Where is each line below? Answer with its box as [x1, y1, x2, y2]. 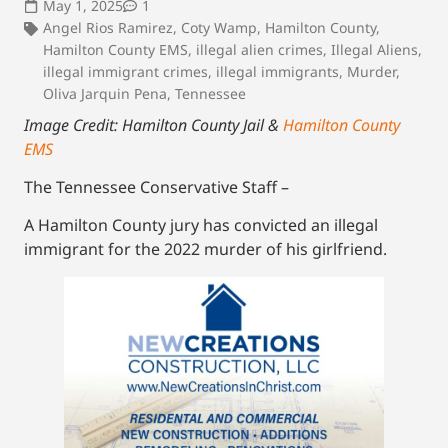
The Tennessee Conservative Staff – [24, 176, 289, 199]
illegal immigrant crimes [43, 61, 208, 81]
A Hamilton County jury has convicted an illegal [24, 214, 378, 237]
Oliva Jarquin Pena [43, 83, 167, 103]
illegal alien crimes [196, 39, 323, 59]
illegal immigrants [216, 61, 339, 81]
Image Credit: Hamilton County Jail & [24, 113, 283, 136]
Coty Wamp [181, 17, 257, 37]
